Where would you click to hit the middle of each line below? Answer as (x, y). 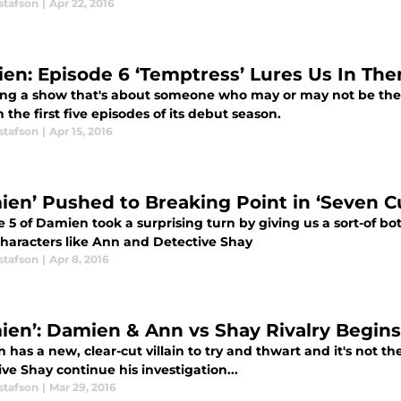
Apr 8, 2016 (79, 260)
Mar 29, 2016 (83, 388)
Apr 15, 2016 (81, 132)
